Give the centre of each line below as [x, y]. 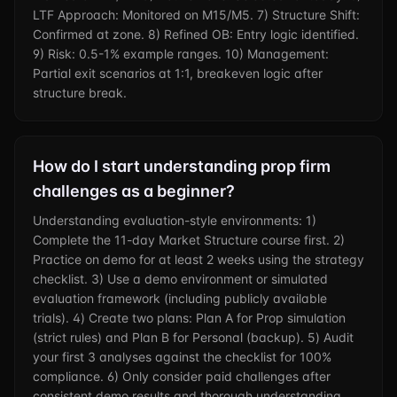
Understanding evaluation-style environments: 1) [175, 220]
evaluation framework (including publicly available [180, 298]
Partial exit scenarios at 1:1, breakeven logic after [178, 73]
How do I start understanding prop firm [182, 166]
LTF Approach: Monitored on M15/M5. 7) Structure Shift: [196, 15]
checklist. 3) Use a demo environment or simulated [180, 279]
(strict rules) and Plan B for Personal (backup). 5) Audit [193, 337]
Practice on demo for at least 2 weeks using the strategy [198, 259]
